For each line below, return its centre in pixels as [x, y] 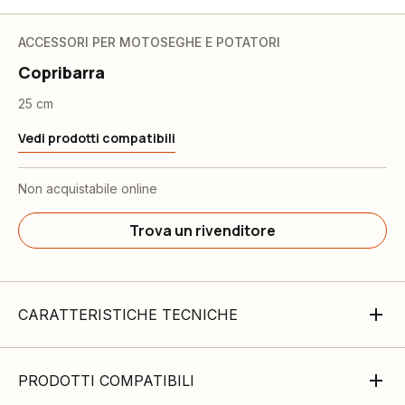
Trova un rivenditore [202, 231]
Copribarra [61, 72]
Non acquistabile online [88, 188]
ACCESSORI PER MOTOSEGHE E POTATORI [149, 42]
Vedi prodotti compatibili [97, 138]
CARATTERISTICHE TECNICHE [128, 315]
